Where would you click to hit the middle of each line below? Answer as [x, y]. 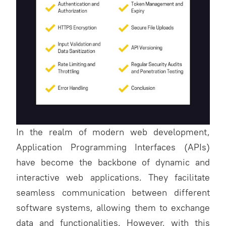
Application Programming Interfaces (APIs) [113, 147]
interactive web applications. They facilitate [113, 177]
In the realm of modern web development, [113, 132]
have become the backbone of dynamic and [113, 162]
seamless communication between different [113, 192]
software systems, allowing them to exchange [113, 208]
